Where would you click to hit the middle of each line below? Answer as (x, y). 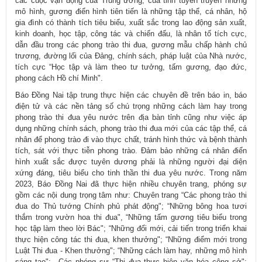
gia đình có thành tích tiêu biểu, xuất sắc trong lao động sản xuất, (131, 23)
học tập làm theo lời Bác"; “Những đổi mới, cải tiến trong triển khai (131, 229)
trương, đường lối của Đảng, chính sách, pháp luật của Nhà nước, (131, 56)
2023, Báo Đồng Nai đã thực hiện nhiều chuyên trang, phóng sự (131, 184)
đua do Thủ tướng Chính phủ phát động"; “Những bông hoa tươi (131, 206)
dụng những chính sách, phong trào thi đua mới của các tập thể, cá (131, 129)
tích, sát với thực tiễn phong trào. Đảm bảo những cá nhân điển (131, 151)
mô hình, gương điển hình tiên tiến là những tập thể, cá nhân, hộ (131, 12)
